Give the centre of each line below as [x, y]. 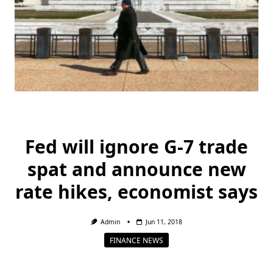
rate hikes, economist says [136, 192]
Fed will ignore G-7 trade [136, 147]
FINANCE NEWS [136, 240]
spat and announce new [136, 169]
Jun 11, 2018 [164, 222]
